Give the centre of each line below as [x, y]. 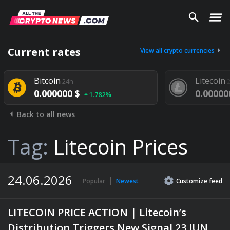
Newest [127, 181]
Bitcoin [32, 81]
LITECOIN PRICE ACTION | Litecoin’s [97, 212]
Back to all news [45, 114]
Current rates [44, 52]
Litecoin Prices [121, 147]
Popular [94, 181]
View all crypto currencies [178, 51]
